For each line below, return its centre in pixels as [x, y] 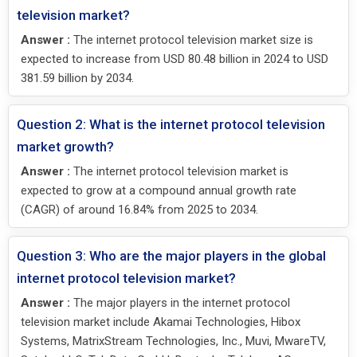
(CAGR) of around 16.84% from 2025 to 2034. [139, 209]
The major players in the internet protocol [180, 302]
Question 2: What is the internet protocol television [171, 124]
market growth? [65, 146]
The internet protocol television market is [179, 171]
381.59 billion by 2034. [77, 78]
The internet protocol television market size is [192, 39]
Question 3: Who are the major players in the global [171, 255]
